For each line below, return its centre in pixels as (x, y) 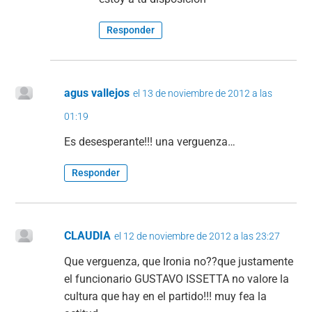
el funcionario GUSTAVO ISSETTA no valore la (177, 279)
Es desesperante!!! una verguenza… (150, 142)
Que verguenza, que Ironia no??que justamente (179, 262)
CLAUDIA (88, 236)
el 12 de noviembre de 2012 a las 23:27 (197, 236)
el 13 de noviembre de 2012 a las (203, 94)
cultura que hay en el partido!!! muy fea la (166, 297)
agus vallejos (97, 93)
